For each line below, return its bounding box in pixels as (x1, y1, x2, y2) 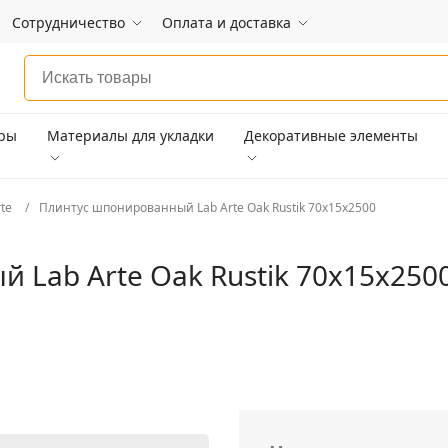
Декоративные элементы (244, 126, 419, 145)
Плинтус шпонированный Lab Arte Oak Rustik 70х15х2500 (39, 199, 376, 216)
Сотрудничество (12, 12, 125, 32)
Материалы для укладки (46, 126, 214, 145)
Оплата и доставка (162, 12, 291, 32)
